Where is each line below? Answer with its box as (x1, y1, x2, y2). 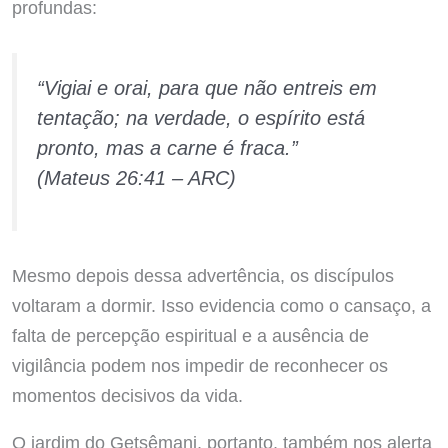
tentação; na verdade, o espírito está (36, 107, 365, 130)
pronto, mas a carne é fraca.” (36, 137, 298, 160)
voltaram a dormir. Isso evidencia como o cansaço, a (11, 295, 431, 317)
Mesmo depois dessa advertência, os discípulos (11, 265, 394, 287)
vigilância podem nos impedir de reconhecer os (11, 355, 388, 377)
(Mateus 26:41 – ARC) (36, 167, 236, 190)
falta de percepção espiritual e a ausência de (11, 325, 369, 347)
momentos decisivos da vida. (11, 385, 243, 407)
